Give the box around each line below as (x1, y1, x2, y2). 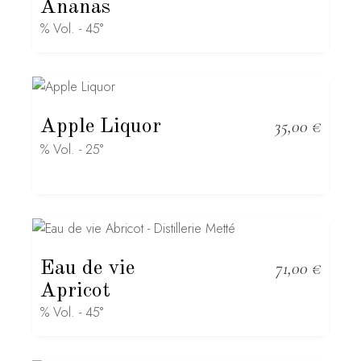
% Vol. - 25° (40, 140, 104, 159)
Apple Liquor (40, 116, 162, 137)
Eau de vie (40, 258, 135, 279)
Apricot (40, 280, 111, 301)
